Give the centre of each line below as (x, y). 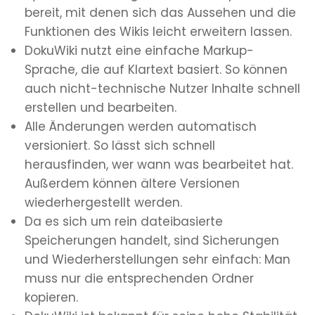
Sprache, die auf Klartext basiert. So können (156, 70)
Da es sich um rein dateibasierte (124, 222)
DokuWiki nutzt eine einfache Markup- (139, 51)
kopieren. (51, 298)
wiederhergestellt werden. (103, 203)
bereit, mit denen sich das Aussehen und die (160, 13)
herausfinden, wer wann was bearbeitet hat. (159, 165)
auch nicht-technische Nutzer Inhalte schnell (162, 89)
